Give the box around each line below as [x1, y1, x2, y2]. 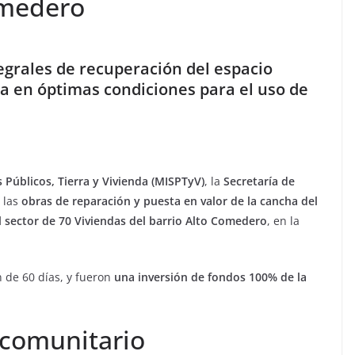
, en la [267, 213, 300, 228]
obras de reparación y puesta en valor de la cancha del [21, 193, 318, 208]
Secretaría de [223, 174, 295, 189]
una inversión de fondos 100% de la [114, 269, 307, 284]
